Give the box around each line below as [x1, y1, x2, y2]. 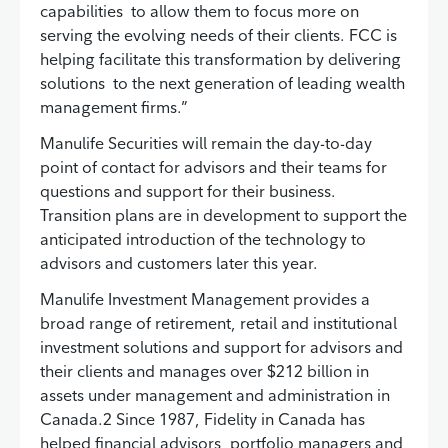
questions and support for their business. [40, 181, 336, 202]
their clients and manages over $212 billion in [40, 361, 369, 382]
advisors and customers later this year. [40, 253, 318, 274]
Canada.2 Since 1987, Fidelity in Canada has [40, 409, 365, 430]
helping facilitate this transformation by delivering [40, 49, 401, 70]
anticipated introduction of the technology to [40, 229, 366, 250]
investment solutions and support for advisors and [40, 337, 403, 358]
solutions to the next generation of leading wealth [40, 73, 405, 94]
